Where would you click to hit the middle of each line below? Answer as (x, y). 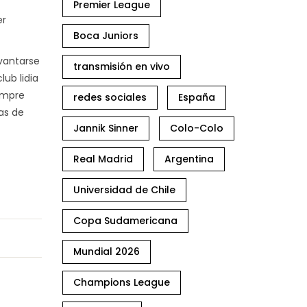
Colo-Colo (197, 128)
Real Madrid (103, 159)
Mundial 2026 (107, 251)
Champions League (122, 282)
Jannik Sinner (106, 128)
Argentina (189, 159)
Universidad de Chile (124, 190)
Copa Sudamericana (125, 221)
